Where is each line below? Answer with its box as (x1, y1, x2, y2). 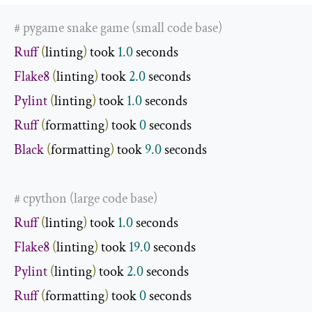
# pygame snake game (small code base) (14, 19, 222, 38)
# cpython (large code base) (14, 189, 157, 208)
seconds (162, 141, 207, 159)
